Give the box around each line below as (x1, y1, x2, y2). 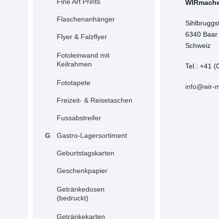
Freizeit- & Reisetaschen (57, 96, 132, 104)
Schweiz (185, 42, 211, 49)
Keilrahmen (57, 60, 92, 68)
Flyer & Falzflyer (57, 33, 107, 41)
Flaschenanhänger (57, 15, 115, 23)
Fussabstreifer (57, 114, 101, 122)
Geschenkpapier (57, 167, 108, 175)
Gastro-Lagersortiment (57, 131, 127, 139)
